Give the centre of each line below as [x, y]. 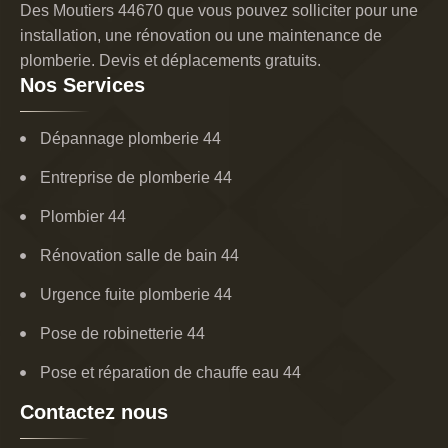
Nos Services [82, 85]
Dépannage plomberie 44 [130, 139]
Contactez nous [94, 412]
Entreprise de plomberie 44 [136, 178]
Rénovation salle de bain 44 [139, 256]
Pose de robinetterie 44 [122, 334]
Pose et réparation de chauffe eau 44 [170, 373]
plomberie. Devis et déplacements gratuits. [170, 61]
